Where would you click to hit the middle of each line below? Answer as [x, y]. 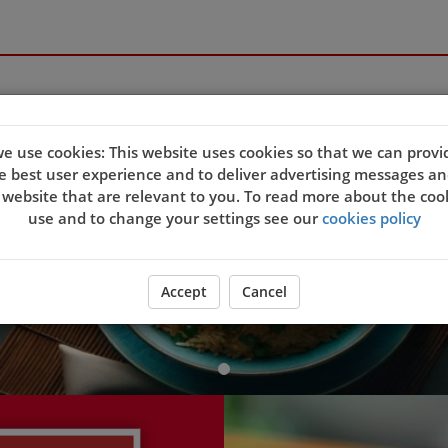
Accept [184, 292]
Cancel [264, 292]
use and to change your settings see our [174, 218]
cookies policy [371, 218]
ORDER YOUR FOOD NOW [224, 266]
